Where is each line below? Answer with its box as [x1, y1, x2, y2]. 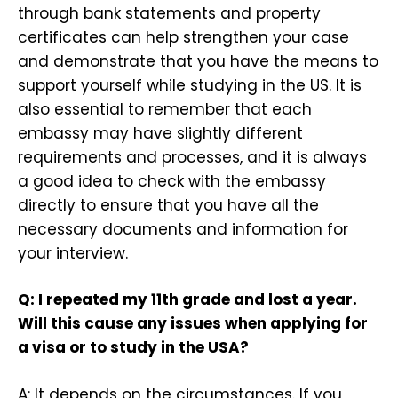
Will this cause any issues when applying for [18, 313, 368, 335]
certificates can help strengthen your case [18, 26, 349, 48]
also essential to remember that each [18, 98, 312, 120]
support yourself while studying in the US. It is [18, 74, 362, 96]
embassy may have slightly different [18, 122, 303, 144]
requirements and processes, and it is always [18, 146, 367, 168]
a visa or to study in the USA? [18, 337, 249, 359]
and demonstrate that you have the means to [18, 50, 378, 72]
